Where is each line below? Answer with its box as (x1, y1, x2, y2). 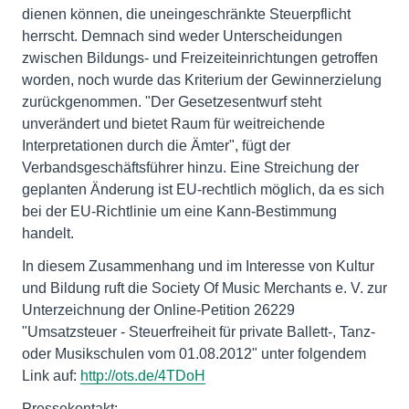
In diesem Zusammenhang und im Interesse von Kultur (22, 258, 374, 274)
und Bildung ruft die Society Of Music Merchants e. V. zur (22, 280, 387, 296)
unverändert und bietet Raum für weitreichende (22, 116, 325, 131)
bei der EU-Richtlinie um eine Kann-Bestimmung (22, 204, 337, 219)
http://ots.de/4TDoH (80, 368, 205, 383)
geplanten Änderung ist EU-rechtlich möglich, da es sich (22, 182, 384, 197)
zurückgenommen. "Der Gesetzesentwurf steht (22, 94, 321, 110)
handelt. (22, 225, 74, 241)
